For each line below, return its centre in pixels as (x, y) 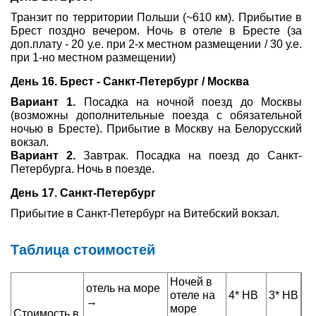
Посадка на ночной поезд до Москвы (189, 102)
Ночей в (191, 282)
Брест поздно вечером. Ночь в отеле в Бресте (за (156, 31)
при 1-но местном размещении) (93, 57)
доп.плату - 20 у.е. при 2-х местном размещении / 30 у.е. (156, 44)
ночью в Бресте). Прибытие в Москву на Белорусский (156, 129)
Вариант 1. (43, 102)
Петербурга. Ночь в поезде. (83, 169)
